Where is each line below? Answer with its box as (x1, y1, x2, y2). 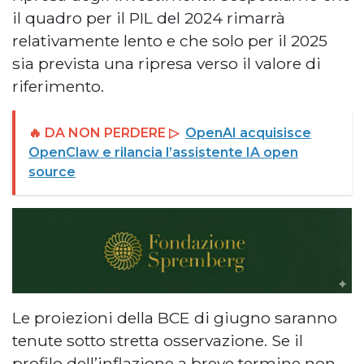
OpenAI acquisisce (185, 124, 311, 141)
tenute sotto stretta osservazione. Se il (12, 330, 303, 350)
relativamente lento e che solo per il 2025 (12, 30, 327, 50)
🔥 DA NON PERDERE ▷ (28, 124, 179, 141)
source (28, 163, 76, 180)
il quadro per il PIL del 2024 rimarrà (12, 7, 285, 28)
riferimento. (12, 76, 104, 96)
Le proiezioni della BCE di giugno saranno (12, 307, 337, 327)
